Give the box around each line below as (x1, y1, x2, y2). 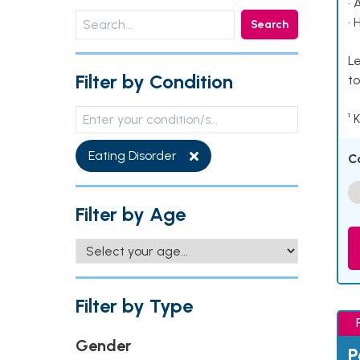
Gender (76, 336, 131, 355)
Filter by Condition (76, 70, 233, 93)
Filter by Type (76, 294, 193, 317)
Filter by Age (76, 202, 186, 226)
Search (251, 18, 288, 31)
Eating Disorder (88, 148, 177, 163)
